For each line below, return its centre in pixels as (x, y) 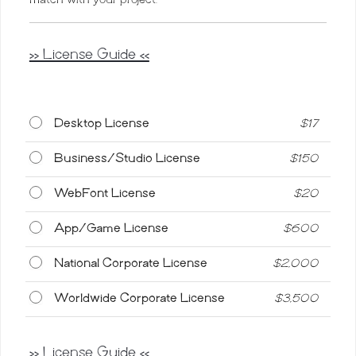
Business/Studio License (127, 157)
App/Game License (111, 227)
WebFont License (104, 192)
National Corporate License (130, 262)
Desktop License (101, 122)
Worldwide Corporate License (139, 297)
